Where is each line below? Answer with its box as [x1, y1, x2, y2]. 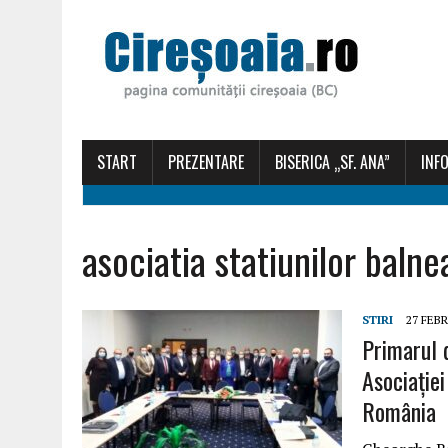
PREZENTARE [168, 150, 244, 174]
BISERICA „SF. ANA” [275, 150, 390, 174]
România [362, 393, 436, 429]
